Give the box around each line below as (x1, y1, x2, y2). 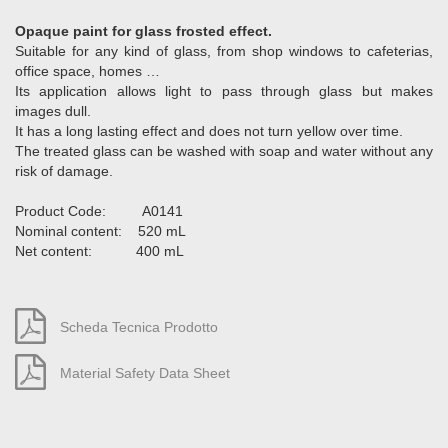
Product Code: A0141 (15, 203, 183, 219)
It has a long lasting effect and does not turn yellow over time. (15, 123, 403, 139)
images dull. (15, 103, 91, 119)
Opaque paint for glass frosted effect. (15, 23, 272, 39)
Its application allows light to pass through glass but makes (15, 83, 433, 99)
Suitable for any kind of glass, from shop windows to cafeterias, (15, 43, 433, 59)
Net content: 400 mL (15, 243, 184, 259)
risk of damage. (15, 163, 113, 179)
